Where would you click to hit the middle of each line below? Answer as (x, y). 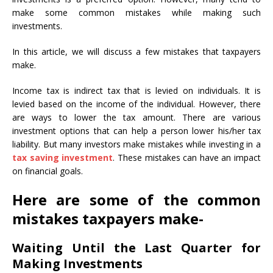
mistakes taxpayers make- (108, 219)
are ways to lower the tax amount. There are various (136, 118)
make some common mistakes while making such (136, 13)
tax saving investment (63, 158)
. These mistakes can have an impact (187, 158)
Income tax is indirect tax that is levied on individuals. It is (136, 91)
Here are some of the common (136, 200)
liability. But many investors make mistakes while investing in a (136, 144)
